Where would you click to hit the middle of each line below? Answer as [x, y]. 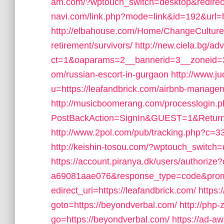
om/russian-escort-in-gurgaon [110, 74]
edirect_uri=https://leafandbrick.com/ [123, 190]
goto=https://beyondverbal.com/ [114, 205]
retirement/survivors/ [92, 45]
